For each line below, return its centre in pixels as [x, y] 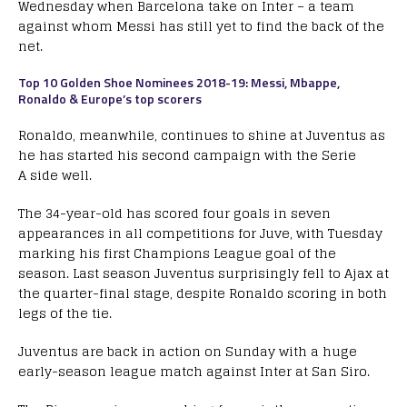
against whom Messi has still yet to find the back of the [201, 26]
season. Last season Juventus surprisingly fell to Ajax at [203, 273]
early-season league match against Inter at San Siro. [194, 372]
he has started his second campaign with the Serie [187, 155]
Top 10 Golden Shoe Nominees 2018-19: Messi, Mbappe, [179, 83]
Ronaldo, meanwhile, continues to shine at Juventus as [202, 135]
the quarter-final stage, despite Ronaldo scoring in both [203, 293]
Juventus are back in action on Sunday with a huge [188, 352]
